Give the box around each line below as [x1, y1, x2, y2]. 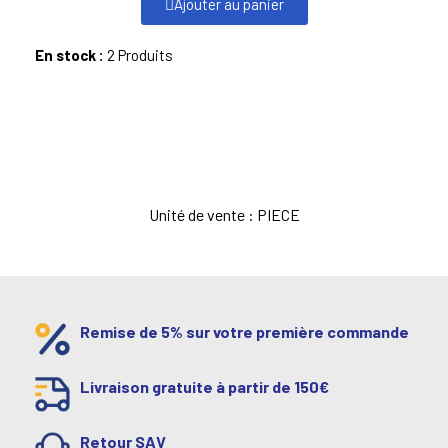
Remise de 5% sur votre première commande [80, 322, 409, 342]
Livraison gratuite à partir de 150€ [80, 377, 329, 397]
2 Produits [107, 46, 173, 65]
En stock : [35, 46, 107, 65]
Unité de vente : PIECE [148, 205, 300, 225]
